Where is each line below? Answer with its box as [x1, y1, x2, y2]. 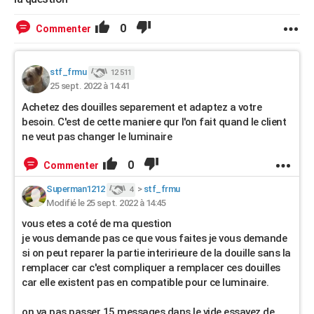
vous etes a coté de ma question [22, 217, 174, 230]
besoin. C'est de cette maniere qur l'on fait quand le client [22, 116, 286, 128]
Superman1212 [46, 184, 104, 195]
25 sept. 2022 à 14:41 [50, 81, 130, 91]
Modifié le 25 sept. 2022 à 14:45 [46, 198, 165, 208]
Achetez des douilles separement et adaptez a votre [22, 101, 261, 114]
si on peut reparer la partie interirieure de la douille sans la [22, 247, 291, 259]
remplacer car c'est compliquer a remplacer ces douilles [22, 261, 280, 274]
